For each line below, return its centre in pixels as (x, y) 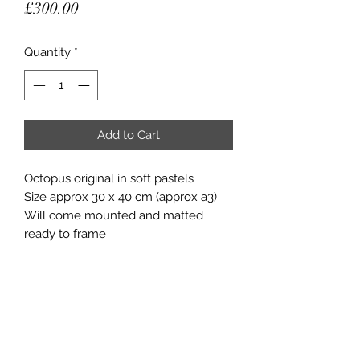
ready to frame (65, 234)
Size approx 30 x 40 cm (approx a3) (121, 197)
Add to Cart (129, 135)
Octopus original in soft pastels (109, 179)
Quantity (47, 52)
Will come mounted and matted (114, 216)
